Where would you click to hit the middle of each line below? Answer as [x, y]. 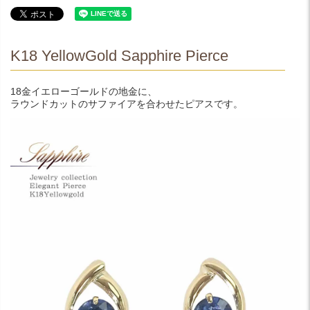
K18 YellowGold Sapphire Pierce [119, 55]
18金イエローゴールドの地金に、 [84, 91]
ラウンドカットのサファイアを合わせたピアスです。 [127, 103]
